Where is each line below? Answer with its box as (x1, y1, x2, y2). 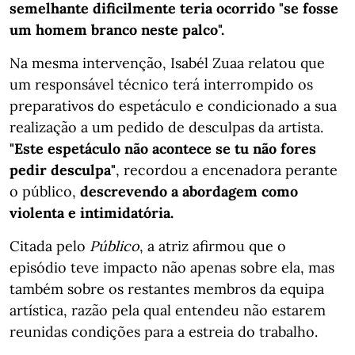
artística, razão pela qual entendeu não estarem (10, 300, 326, 319)
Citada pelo (10, 236, 90, 255)
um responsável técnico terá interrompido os (10, 74, 313, 94)
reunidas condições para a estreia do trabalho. (10, 322, 318, 341)
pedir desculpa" (10, 160, 116, 179)
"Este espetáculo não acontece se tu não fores (10, 139, 316, 158)
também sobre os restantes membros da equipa (10, 279, 324, 298)
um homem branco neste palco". (10, 20, 224, 39)
